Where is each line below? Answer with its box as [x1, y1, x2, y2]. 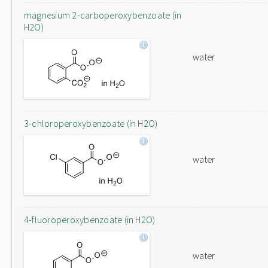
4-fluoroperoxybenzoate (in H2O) [24, 214, 156, 226]
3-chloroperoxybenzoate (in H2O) [24, 117, 158, 129]
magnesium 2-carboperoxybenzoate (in [24, 9, 182, 21]
